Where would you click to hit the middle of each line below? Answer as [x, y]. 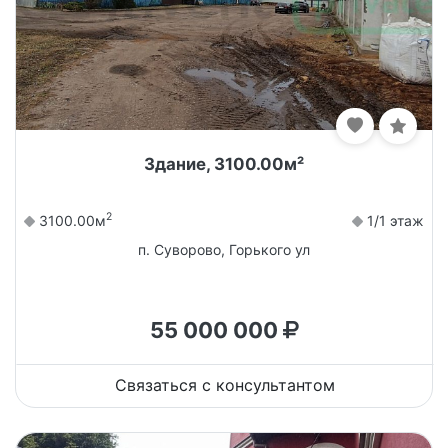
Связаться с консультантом [225, 384]
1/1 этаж [393, 220]
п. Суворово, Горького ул [224, 249]
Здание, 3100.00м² [224, 163]
